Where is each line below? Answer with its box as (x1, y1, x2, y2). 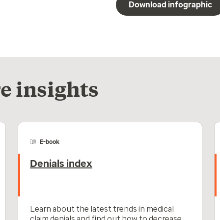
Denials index (30, 158, 92, 169)
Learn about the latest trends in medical (30, 204, 174, 214)
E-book (40, 138, 59, 145)
